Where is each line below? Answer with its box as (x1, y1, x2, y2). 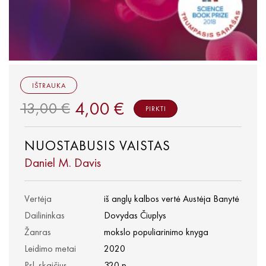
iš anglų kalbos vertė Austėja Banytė (104, 192, 239, 204)
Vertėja (24, 192, 52, 204)
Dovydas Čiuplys (104, 209, 166, 221)
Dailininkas (24, 209, 65, 221)
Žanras (24, 226, 51, 237)
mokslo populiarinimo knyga (104, 226, 208, 237)
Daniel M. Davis (24, 155, 101, 170)
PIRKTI (145, 104, 166, 113)
